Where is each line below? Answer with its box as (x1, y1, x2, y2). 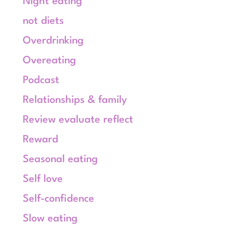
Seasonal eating (22, 155, 98, 165)
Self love (22, 174, 63, 184)
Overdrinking (22, 36, 84, 46)
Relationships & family (22, 95, 127, 105)
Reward (22, 135, 58, 145)
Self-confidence (22, 194, 94, 204)
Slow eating (22, 214, 78, 224)
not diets (22, 16, 64, 26)
